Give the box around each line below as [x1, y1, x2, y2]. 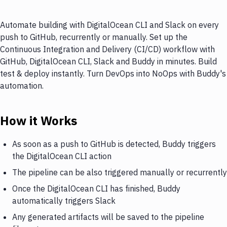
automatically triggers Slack [12, 195, 116, 206]
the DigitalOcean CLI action [12, 150, 111, 161]
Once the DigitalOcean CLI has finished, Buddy [12, 183, 180, 194]
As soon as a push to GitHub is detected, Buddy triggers [12, 138, 216, 149]
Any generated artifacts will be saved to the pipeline [12, 211, 204, 222]
